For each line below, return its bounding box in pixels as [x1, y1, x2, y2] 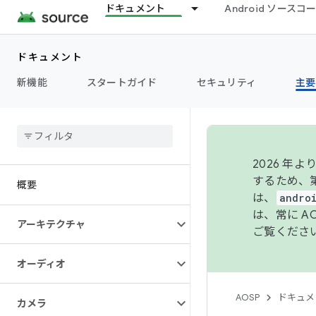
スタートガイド [86, 76, 157, 89]
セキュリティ [196, 76, 256, 89]
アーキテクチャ [17, 218, 85, 231]
